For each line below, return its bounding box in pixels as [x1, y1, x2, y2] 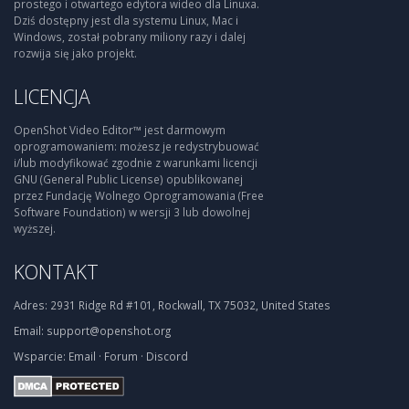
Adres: [14, 298, 47, 312]
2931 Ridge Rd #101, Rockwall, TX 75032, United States [47, 298, 330, 312]
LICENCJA [14, 83, 90, 110]
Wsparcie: [14, 349, 66, 363]
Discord [146, 349, 188, 363]
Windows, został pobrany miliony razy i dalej [14, 29, 246, 44]
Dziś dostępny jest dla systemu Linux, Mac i [14, 13, 238, 27]
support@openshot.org [47, 323, 171, 338]
